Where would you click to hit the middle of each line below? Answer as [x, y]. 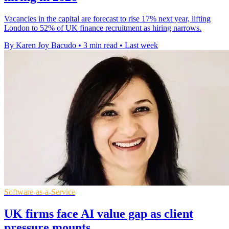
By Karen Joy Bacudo [40, 45]
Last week [141, 45]
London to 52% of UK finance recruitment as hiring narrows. [103, 28]
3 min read [100, 45]
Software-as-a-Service [40, 192]
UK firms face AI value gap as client [99, 213]
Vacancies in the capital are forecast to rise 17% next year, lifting [107, 18]
